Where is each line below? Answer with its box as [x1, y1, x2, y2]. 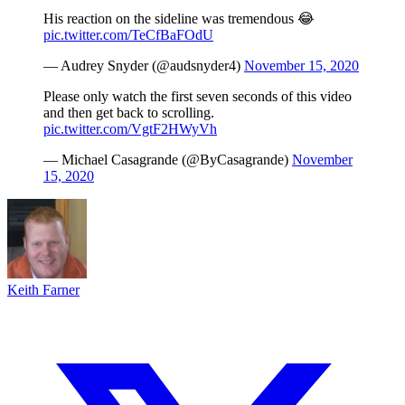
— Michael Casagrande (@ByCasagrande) [43, 151, 292, 167]
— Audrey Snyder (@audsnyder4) [43, 57, 244, 73]
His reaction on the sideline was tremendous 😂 [43, 10, 315, 26]
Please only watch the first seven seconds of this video [43, 88, 352, 104]
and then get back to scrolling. [43, 104, 214, 120]
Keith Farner [7, 281, 80, 297]
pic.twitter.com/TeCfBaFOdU [43, 26, 213, 42]
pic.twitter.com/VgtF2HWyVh [43, 120, 217, 137]
